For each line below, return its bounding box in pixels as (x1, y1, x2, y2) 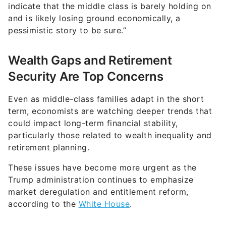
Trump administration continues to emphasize (8, 154, 194, 164)
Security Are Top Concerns (8, 48, 163, 64)
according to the (8, 178, 79, 189)
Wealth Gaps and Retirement (8, 32, 172, 47)
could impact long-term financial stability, (8, 97, 178, 108)
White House (78, 178, 130, 189)
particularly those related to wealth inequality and (8, 109, 212, 120)
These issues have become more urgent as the (8, 142, 197, 152)
